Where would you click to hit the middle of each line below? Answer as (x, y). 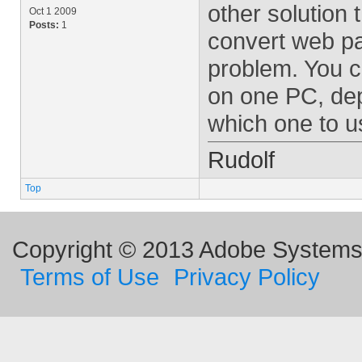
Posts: (44, 25)
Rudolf (241, 160)
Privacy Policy (247, 277)
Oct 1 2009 (53, 11)
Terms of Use (90, 277)
